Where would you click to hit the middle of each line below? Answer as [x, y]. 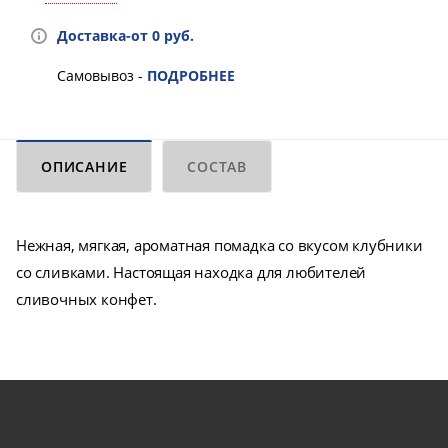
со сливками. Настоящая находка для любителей [191, 272]
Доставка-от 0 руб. [125, 36]
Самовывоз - [102, 76]
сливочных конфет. [86, 299]
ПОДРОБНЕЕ [191, 76]
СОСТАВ [217, 167]
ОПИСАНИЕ [84, 167]
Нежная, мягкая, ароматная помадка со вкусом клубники [219, 245]
